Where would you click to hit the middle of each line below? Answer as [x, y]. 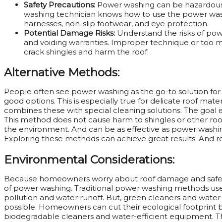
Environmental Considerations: [89, 159]
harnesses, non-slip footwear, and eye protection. [116, 23]
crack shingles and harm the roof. [86, 52]
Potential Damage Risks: [70, 33]
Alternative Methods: [62, 73]
